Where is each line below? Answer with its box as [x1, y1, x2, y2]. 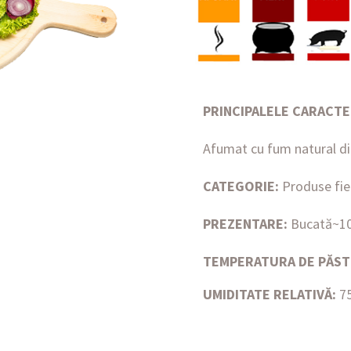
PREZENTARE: [203, 215, 291, 233]
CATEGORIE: [203, 177, 279, 196]
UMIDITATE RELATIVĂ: [203, 285, 336, 304]
